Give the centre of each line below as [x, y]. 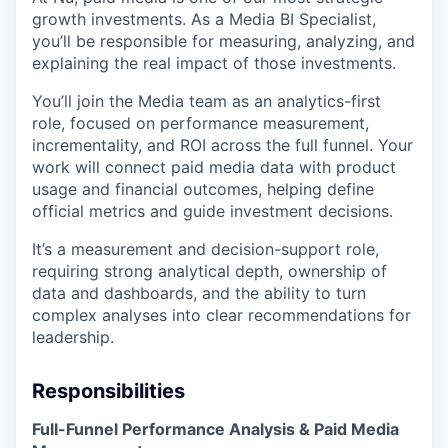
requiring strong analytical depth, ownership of [209, 271]
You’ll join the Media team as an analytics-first [206, 101]
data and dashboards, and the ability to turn [199, 293]
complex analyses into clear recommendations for [221, 315]
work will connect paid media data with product [214, 167]
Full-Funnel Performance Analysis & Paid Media [215, 429]
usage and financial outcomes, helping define [203, 189]
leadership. [73, 337]
